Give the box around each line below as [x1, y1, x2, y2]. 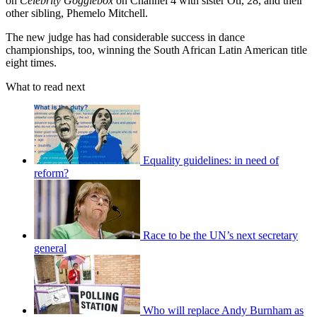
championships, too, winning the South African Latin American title [6, 43, 307, 56]
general [34, 241, 67, 254]
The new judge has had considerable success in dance [6, 30, 245, 43]
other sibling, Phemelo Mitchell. [6, 6, 148, 19]
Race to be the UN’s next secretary [143, 229, 298, 241]
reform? [34, 166, 69, 179]
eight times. [6, 56, 57, 69]
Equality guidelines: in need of [143, 154, 279, 166]
